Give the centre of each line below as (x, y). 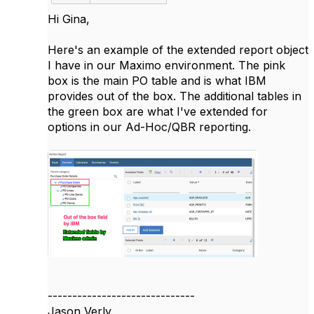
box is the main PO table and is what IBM (157, 81)
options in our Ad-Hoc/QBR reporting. (151, 127)
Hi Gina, (69, 19)
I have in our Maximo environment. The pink (166, 65)
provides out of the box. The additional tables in (175, 96)
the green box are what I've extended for (158, 111)
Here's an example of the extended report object (178, 50)
